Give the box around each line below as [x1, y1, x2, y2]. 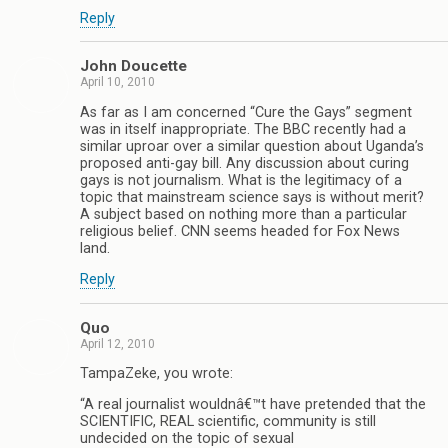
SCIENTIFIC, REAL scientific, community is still [80, 413, 376, 431]
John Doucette [80, 57, 187, 76]
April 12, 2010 [80, 336, 155, 351]
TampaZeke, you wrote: [80, 365, 233, 383]
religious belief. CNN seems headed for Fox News [80, 222, 400, 240]
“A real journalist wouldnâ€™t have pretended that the [80, 396, 426, 414]
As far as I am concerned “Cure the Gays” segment [80, 103, 412, 121]
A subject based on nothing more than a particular [80, 205, 407, 223]
